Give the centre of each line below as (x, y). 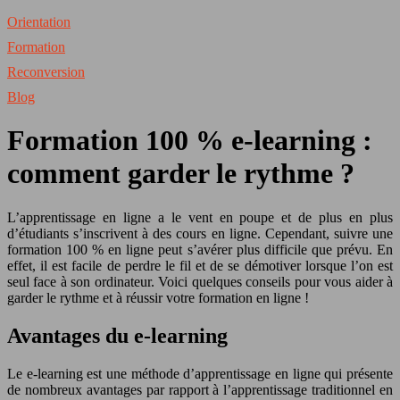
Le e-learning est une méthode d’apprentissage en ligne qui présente (200, 373)
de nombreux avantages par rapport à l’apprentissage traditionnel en (200, 389)
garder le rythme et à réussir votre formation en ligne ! (158, 297)
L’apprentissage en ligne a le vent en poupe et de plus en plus (200, 217)
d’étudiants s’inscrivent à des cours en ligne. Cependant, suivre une (200, 233)
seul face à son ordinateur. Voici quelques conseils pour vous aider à (200, 281)
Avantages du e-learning (117, 335)
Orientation (39, 22)
